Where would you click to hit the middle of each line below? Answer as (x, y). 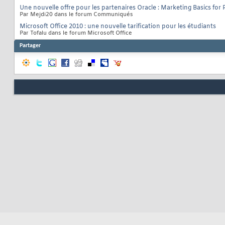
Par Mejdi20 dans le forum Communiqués (76, 15)
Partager (30, 46)
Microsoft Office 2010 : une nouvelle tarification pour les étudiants (118, 27)
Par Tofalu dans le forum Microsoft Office (76, 33)
